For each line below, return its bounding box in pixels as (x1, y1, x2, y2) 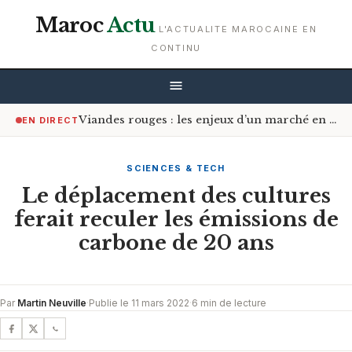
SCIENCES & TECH (126, 163, 225, 174)
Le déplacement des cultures (21, 183, 331, 208)
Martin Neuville (17, 297, 86, 309)
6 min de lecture (192, 297, 266, 309)
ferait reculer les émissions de (13, 207, 339, 232)
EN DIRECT (22, 114, 79, 126)
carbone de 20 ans (78, 230, 274, 255)
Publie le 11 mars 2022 (89, 297, 189, 309)
